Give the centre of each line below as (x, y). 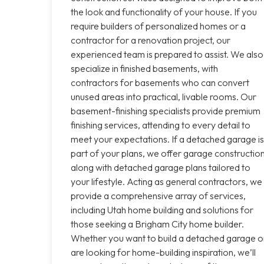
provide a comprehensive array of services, (158, 195)
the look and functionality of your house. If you (164, 11)
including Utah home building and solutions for (162, 209)
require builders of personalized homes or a (158, 26)
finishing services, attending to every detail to (161, 125)
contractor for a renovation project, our (151, 40)
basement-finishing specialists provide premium (166, 110)
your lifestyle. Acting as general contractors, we (166, 181)
